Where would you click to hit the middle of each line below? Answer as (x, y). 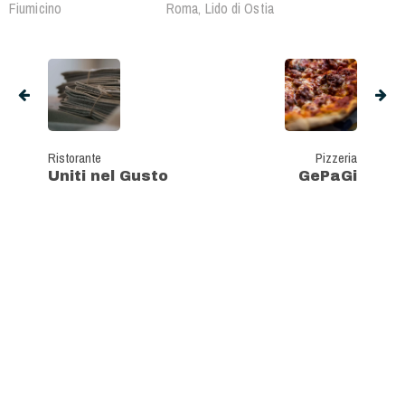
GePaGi (328, 176)
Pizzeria (336, 158)
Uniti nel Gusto (108, 176)
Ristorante (75, 158)
